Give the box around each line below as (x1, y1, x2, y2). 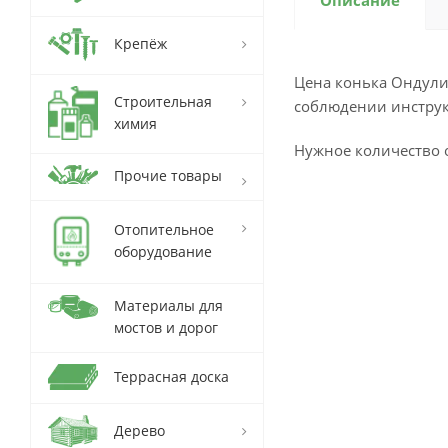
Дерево (114, 421, 165, 440)
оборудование (114, 242, 212, 261)
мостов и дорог (114, 318, 218, 337)
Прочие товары (114, 166, 222, 185)
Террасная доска (114, 367, 229, 386)
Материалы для (114, 296, 223, 315)
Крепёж (114, 34, 167, 53)
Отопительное (114, 220, 214, 239)
